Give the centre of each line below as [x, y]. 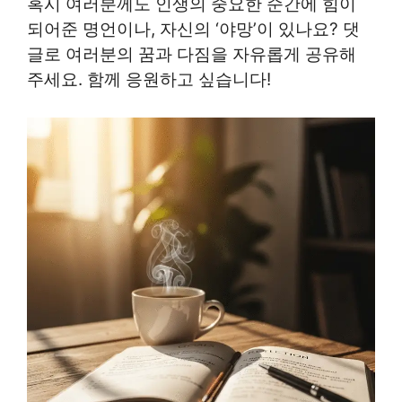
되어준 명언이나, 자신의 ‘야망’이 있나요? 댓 [193, 29]
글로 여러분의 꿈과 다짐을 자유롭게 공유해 [192, 54]
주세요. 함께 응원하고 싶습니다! [149, 79]
